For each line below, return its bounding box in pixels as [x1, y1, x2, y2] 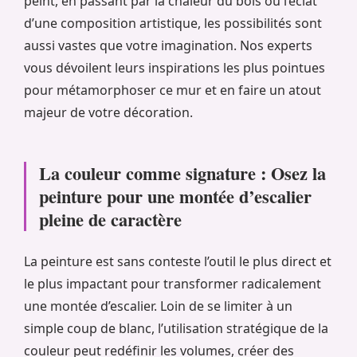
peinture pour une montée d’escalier [39, 183, 312, 210]
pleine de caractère [39, 206, 182, 233]
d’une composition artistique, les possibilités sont [24, 14, 322, 33]
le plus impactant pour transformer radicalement [24, 275, 321, 293]
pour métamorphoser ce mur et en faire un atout [24, 81, 321, 100]
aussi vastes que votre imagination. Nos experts [24, 37, 312, 55]
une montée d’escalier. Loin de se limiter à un [24, 297, 292, 316]
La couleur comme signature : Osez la [39, 160, 326, 187]
